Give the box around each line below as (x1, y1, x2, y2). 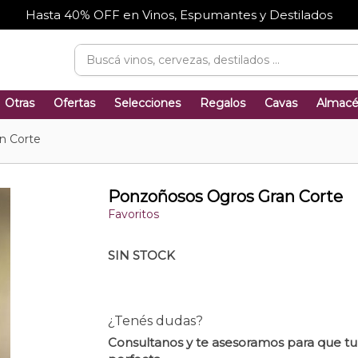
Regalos (200, 96, 245, 110)
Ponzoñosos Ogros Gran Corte (107, 187, 343, 206)
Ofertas (54, 96, 95, 110)
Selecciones (114, 96, 181, 110)
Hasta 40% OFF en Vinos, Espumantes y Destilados (26, 7, 332, 22)
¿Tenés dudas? (107, 313, 203, 329)
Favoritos (107, 207, 159, 222)
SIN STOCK (107, 248, 175, 264)
